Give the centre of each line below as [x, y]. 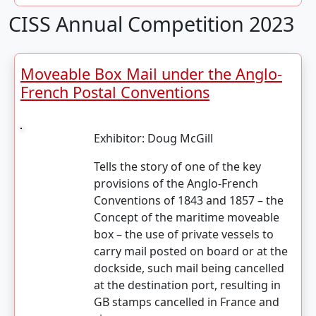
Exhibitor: [120, 138]
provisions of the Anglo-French [176, 183]
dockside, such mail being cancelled [189, 268]
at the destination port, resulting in [187, 285]
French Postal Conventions [115, 92]
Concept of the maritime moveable [186, 217]
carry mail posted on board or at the [190, 251]
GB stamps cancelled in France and [186, 302]
